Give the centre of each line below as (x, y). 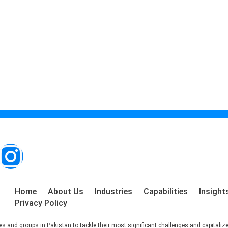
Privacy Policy (41, 203)
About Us (65, 192)
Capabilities (165, 192)
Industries (113, 192)
